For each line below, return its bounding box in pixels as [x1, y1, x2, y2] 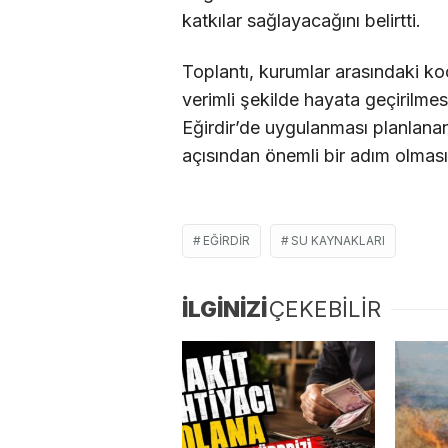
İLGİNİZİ [182, 295, 267, 322]
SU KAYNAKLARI [291, 232, 385, 248]
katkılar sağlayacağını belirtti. [182, 9, 421, 31]
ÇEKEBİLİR [269, 295, 381, 322]
